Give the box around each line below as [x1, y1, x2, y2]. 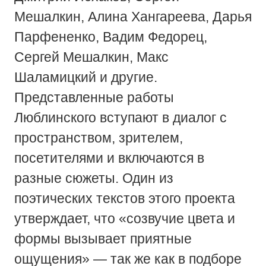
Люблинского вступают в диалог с [14, 109, 227, 125]
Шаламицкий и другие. [14, 69, 157, 85]
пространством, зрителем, [14, 129, 183, 145]
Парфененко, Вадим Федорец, [14, 28, 207, 45]
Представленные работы [14, 89, 174, 105]
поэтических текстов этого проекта [14, 190, 235, 206]
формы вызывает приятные [14, 230, 192, 246]
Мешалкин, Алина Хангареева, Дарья [14, 8, 252, 24]
